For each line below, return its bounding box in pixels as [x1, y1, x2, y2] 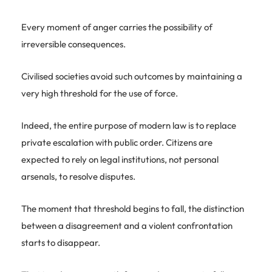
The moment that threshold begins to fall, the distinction [21, 202, 244, 214]
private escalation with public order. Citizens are [21, 136, 212, 148]
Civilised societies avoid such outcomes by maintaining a [21, 70, 242, 82]
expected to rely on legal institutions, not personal [21, 153, 219, 165]
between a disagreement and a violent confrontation [21, 219, 233, 231]
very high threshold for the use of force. [21, 87, 178, 99]
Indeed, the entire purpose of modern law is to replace [21, 119, 236, 131]
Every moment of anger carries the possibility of [21, 21, 212, 33]
